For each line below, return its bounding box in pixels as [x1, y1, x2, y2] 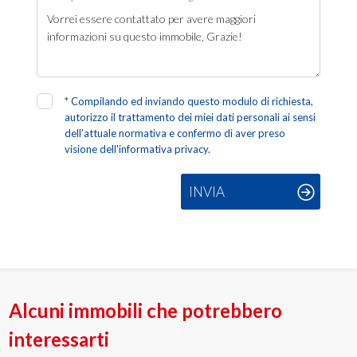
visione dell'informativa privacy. [65, 143, 211, 155]
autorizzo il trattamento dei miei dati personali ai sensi [65, 111, 316, 124]
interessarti [9, 328, 110, 351]
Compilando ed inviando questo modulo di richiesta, [71, 95, 314, 108]
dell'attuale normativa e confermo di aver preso [65, 127, 286, 139]
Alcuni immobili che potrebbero [9, 299, 283, 322]
